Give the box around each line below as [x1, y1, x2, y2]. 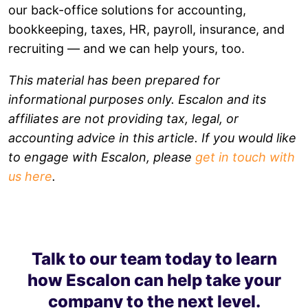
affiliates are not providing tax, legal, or [8, 111, 239, 126]
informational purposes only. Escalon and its [8, 91, 266, 107]
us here [8, 168, 52, 184]
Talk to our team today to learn [31, 248, 277, 269]
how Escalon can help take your [27, 269, 281, 290]
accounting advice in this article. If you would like [8, 130, 296, 145]
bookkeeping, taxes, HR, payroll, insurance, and [8, 21, 285, 36]
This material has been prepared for [8, 72, 220, 87]
